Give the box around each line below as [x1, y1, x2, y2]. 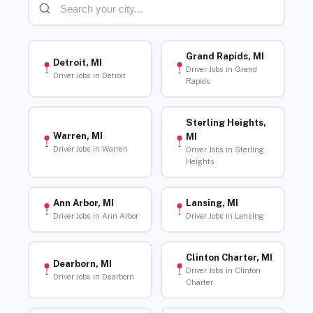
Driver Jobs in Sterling [185, 145, 264, 154]
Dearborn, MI [52, 258, 112, 269]
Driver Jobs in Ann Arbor [52, 212, 138, 221]
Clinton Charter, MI [185, 252, 272, 263]
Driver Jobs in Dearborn [52, 272, 134, 281]
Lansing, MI [185, 198, 238, 209]
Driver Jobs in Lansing [185, 212, 264, 221]
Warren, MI [52, 130, 103, 141]
